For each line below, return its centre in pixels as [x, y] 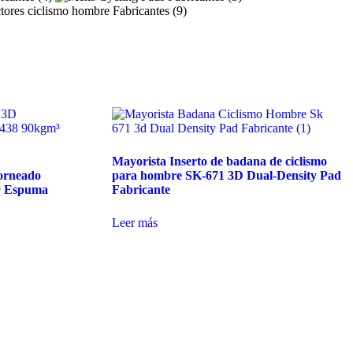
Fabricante [141, 190]
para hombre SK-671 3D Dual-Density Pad [226, 176]
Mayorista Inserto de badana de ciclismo [219, 162]
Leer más [134, 223]
